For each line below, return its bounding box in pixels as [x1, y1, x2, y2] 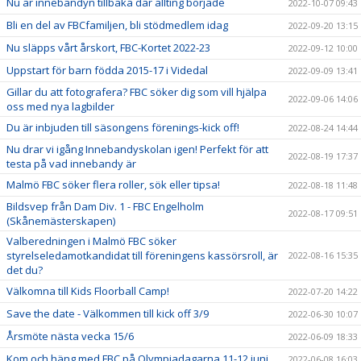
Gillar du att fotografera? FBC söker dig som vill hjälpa [6, 84, 267, 99]
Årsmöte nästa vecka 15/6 [6, 328, 134, 343]
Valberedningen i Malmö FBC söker [6, 233, 176, 248]
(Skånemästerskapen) [6, 213, 115, 228]
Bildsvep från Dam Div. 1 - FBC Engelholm [6, 198, 204, 214]
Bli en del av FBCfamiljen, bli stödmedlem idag [6, 17, 228, 32]
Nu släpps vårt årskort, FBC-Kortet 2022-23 [6, 39, 210, 55]
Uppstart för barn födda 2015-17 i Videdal [6, 62, 208, 77]
